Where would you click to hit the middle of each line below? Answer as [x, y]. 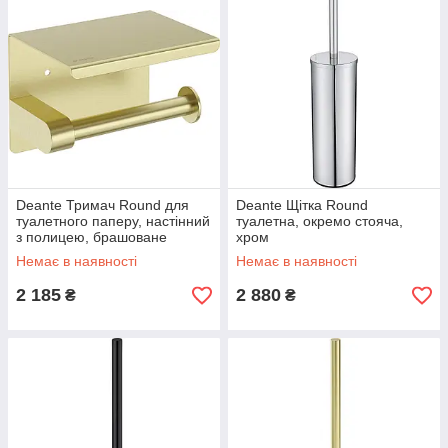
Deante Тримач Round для [102, 205]
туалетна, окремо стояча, [319, 221]
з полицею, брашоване [91, 237]
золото [38, 253]
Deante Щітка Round [302, 205]
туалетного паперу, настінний [113, 221]
